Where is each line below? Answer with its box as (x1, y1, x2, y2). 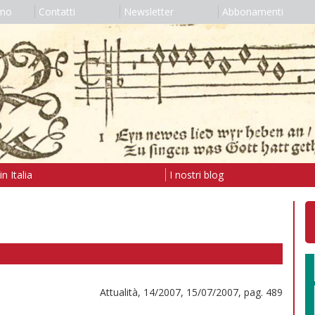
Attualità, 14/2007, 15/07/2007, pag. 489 (100, 285, 283, 299)
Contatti (38, 5, 75, 18)
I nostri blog (169, 167, 224, 181)
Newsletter (123, 5, 174, 18)
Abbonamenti (221, 5, 283, 18)
